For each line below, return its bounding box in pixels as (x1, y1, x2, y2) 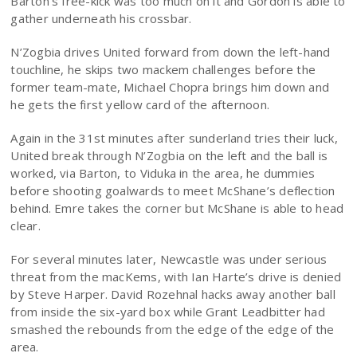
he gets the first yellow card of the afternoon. (10, 96, 270, 112)
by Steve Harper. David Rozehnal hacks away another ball (10, 286, 335, 302)
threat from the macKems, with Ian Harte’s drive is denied (10, 269, 342, 284)
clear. (10, 218, 41, 233)
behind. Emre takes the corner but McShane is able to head (10, 200, 344, 216)
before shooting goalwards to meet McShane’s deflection (10, 182, 335, 198)
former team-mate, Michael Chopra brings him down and (10, 79, 330, 95)
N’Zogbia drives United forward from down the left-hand (10, 44, 331, 60)
